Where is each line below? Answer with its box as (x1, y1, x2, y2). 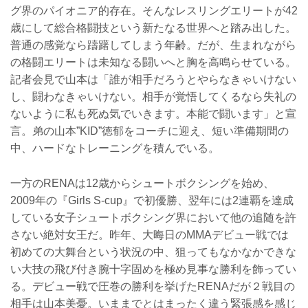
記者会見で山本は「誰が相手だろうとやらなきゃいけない (10, 73, 296, 85)
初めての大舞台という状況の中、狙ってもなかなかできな (10, 245, 296, 258)
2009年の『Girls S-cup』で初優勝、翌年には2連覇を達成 (10, 194, 294, 206)
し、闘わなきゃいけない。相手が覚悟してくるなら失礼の (10, 90, 296, 102)
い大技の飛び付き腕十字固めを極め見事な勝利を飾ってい (10, 263, 296, 275)
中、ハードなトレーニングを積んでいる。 (10, 142, 219, 154)
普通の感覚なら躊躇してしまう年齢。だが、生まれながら (10, 38, 296, 51)
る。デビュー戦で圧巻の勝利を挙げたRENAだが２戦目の (10, 280, 295, 292)
